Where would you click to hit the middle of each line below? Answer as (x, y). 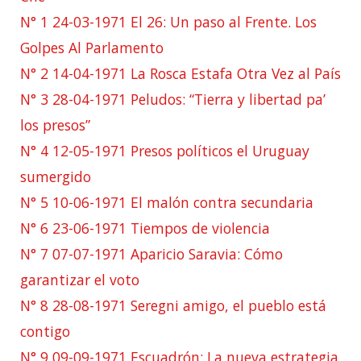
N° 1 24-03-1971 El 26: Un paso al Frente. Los (168, 21)
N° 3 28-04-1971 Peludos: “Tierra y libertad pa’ (173, 99)
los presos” (55, 124)
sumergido (56, 176)
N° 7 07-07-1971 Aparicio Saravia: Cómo (151, 253)
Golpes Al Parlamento (92, 47)
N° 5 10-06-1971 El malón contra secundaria (167, 202)
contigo (45, 331)
